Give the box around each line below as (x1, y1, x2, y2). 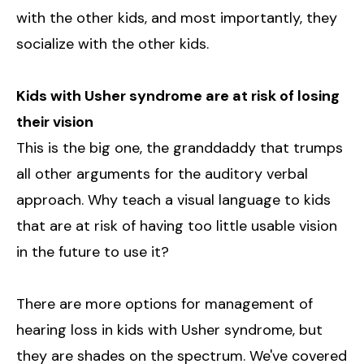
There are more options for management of (16, 293, 313, 314)
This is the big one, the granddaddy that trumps (16, 137, 343, 158)
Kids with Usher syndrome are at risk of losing (16, 85, 340, 106)
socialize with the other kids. (16, 33, 209, 54)
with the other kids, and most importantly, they (16, 7, 337, 28)
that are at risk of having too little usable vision (16, 215, 337, 236)
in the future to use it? (16, 241, 169, 262)
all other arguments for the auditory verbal (16, 163, 308, 184)
